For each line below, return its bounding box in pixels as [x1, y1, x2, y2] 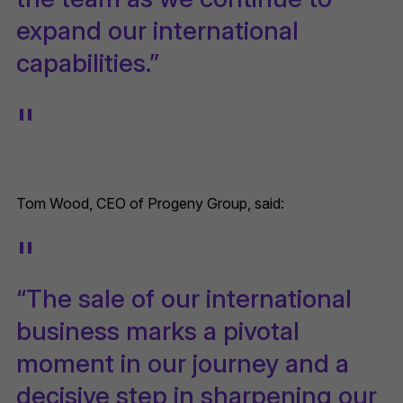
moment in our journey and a [16, 348, 349, 380]
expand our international [16, 15, 299, 47]
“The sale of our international [16, 283, 352, 315]
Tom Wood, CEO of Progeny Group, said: [16, 194, 284, 213]
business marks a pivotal [16, 316, 300, 347]
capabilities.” [16, 48, 159, 79]
